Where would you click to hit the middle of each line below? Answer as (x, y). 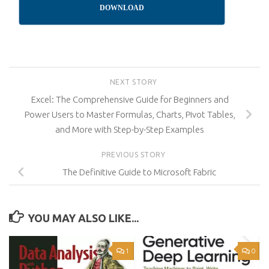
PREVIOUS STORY (134, 154)
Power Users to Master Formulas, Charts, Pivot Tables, (130, 115)
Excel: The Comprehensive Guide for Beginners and (130, 100)
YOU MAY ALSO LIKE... (83, 218)
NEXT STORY (134, 82)
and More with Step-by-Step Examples (130, 130)
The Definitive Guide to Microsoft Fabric (139, 172)
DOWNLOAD (122, 8)
